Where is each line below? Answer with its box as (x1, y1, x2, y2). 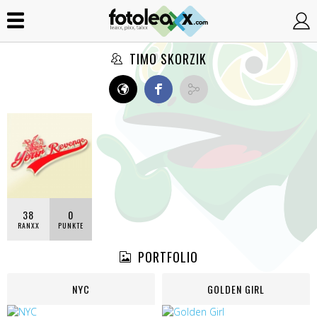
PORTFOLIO (134, 248, 198, 266)
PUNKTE (58, 220, 83, 231)
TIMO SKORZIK (125, 50, 207, 68)
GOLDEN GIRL (207, 282, 265, 296)
